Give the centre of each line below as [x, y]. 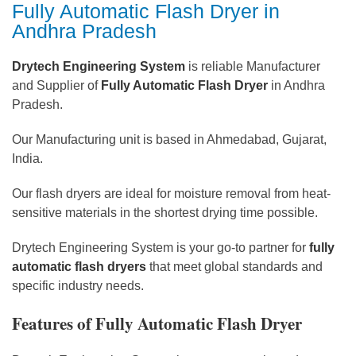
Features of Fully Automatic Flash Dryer [157, 323]
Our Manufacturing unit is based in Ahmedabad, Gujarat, [169, 139]
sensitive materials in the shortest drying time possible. [165, 212]
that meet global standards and [234, 266]
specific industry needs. [78, 285]
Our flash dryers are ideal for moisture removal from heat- [171, 193]
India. [27, 158]
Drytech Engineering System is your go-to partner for [161, 247]
